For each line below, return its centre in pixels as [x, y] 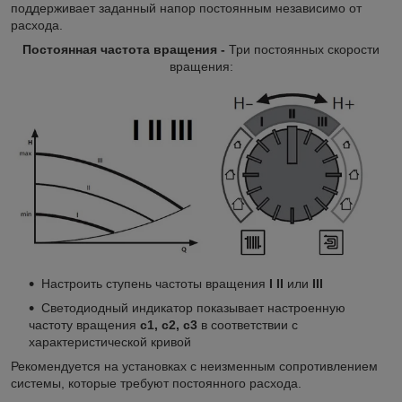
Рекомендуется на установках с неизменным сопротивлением [194, 367]
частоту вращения [83, 325]
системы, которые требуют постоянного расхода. [156, 384]
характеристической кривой [110, 342]
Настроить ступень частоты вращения [153, 284]
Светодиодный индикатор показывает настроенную [193, 308]
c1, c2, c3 [167, 325]
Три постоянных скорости [304, 49]
